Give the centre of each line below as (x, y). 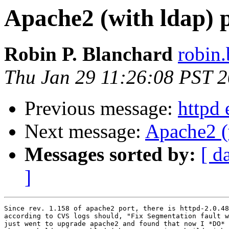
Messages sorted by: (110, 154)
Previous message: (101, 108)
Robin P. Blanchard (88, 54)
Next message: (85, 131)
